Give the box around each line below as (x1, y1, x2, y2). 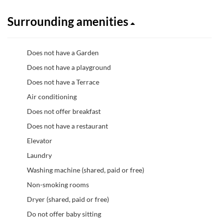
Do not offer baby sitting (27, 209, 101, 218)
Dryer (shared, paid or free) (27, 195, 109, 203)
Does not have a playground (27, 63, 111, 71)
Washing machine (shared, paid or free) (27, 165, 144, 174)
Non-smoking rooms (27, 180, 89, 189)
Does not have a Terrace (27, 77, 99, 86)
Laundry (27, 151, 52, 159)
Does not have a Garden (27, 48, 99, 57)
